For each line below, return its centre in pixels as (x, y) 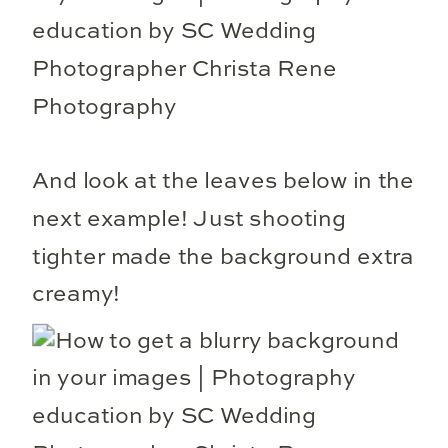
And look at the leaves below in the (223, 181)
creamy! (76, 294)
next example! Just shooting (189, 219)
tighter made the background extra (223, 257)
